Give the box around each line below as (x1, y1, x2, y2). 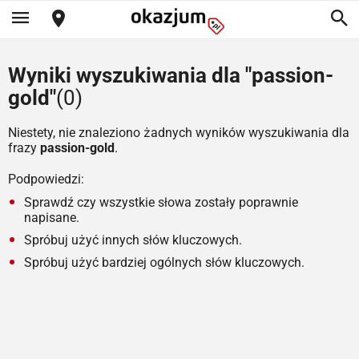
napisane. (24, 210, 79, 225)
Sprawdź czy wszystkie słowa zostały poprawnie (24, 195, 298, 210)
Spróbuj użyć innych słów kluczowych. (24, 232, 242, 248)
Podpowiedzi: (8, 171, 84, 187)
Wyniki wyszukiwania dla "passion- (8, 63, 333, 87)
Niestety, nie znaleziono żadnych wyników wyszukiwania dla (8, 125, 349, 140)
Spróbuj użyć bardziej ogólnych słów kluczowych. (24, 255, 305, 270)
